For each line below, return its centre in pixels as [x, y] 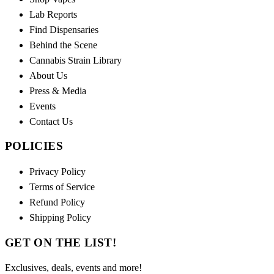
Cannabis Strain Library [76, 60]
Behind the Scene [63, 45]
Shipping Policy [60, 218]
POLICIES [34, 146]
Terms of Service [62, 187]
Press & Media [58, 91]
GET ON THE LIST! [61, 242]
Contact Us [51, 121]
